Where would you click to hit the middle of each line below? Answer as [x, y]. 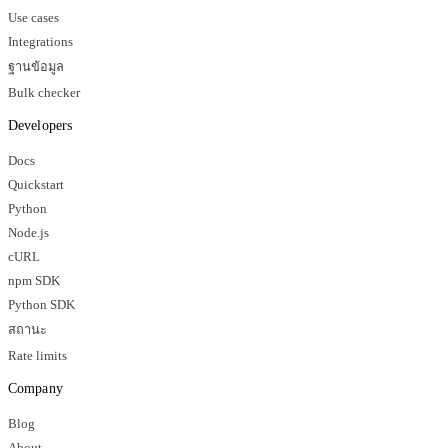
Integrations [40, 42]
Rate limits [37, 356]
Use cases [33, 18]
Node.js [28, 233]
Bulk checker [44, 93]
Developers [40, 126]
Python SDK [41, 305]
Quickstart [36, 185]
